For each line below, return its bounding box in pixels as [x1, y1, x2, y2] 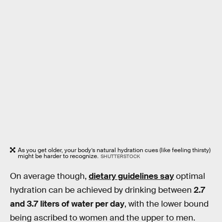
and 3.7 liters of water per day [10, 199, 124, 210]
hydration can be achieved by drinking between [10, 185, 194, 196]
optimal [174, 171, 205, 182]
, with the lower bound [124, 199, 209, 210]
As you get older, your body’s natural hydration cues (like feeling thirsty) [18, 146, 211, 154]
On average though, [10, 171, 89, 182]
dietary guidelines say [89, 171, 174, 182]
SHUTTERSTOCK [100, 153, 140, 160]
